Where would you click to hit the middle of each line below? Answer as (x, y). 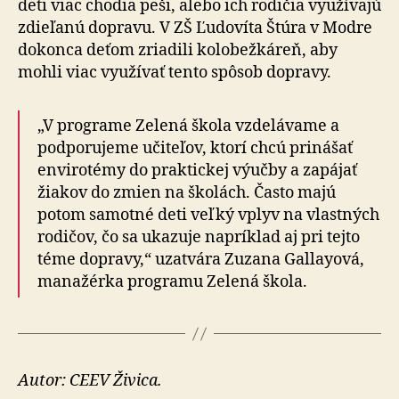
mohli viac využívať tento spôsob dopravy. (175, 73)
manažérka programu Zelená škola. (172, 282)
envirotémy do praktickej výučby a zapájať (197, 171)
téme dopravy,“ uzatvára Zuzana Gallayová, (201, 260)
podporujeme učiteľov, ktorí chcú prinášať (195, 148)
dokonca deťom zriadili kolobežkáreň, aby (178, 50)
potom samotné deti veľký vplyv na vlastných (208, 215)
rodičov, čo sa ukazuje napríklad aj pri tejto (199, 237)
